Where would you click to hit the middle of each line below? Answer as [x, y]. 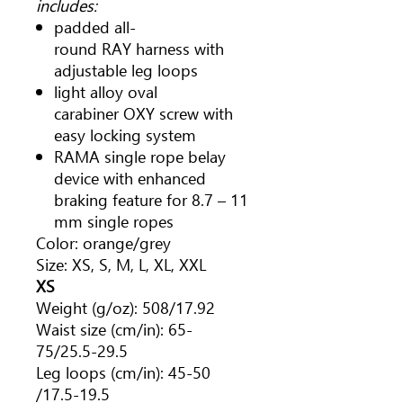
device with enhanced [130, 178]
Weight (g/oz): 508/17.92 [125, 307]
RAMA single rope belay [140, 156]
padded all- [95, 27]
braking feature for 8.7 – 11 [151, 199]
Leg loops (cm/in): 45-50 [123, 372]
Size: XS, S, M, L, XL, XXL [121, 264]
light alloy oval [106, 91]
